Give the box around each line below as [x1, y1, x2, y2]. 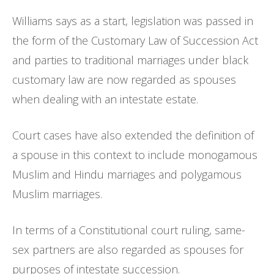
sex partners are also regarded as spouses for [12, 242, 243, 257]
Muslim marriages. [12, 186, 102, 201]
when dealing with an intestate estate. [12, 91, 198, 106]
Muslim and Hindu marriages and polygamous [12, 166, 242, 182]
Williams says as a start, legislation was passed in [12, 13, 253, 28]
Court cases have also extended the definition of [12, 127, 254, 143]
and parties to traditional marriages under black [12, 52, 248, 67]
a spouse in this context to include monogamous [12, 147, 257, 162]
